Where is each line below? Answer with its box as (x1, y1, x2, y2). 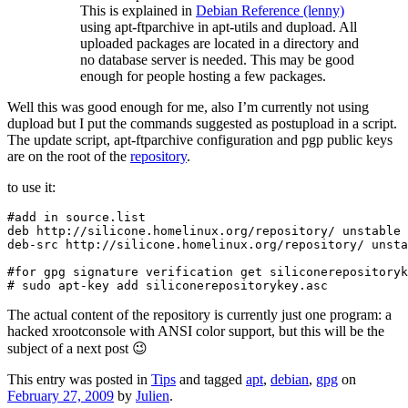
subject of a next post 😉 (7, 341, 148, 357)
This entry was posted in (7, 372, 151, 388)
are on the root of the (7, 148, 130, 165)
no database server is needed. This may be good (80, 52, 354, 68)
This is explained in (80, 3, 196, 19)
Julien (136, 388, 169, 404)
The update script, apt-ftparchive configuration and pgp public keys (7, 132, 393, 148)
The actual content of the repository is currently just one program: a (7, 307, 392, 323)
